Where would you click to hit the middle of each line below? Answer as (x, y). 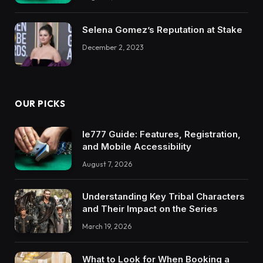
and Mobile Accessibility (137, 146)
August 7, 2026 (107, 164)
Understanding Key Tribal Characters (163, 197)
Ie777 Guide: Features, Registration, (161, 134)
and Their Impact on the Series (150, 209)
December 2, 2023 (113, 47)
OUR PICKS (40, 103)
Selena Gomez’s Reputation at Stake (162, 29)
